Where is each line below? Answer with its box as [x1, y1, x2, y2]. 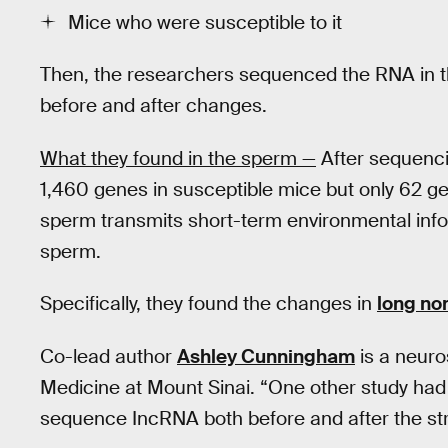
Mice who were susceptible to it [68, 9, 342, 35]
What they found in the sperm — [40, 145, 316, 171]
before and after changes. [40, 93, 267, 119]
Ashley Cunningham [177, 343, 355, 369]
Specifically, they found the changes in [40, 291, 377, 317]
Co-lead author [40, 343, 177, 369]
